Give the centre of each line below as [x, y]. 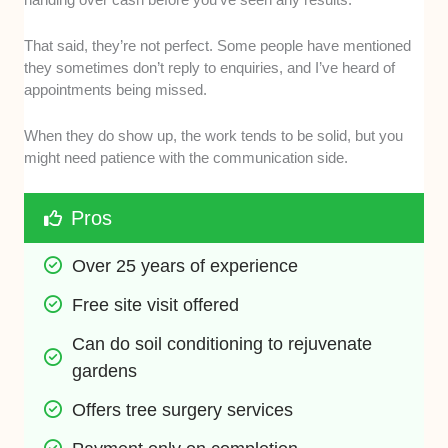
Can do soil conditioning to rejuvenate [222, 343]
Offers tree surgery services [183, 409]
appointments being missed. [116, 89]
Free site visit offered [156, 304]
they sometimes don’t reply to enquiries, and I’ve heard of [210, 67]
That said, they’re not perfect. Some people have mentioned [218, 45]
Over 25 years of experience [185, 265]
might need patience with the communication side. [186, 157]
